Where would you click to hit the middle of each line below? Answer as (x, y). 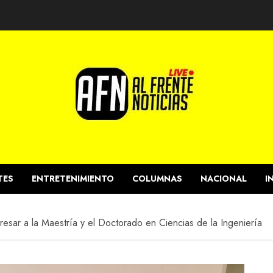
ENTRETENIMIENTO (73, 179)
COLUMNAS (157, 179)
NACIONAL (224, 179)
